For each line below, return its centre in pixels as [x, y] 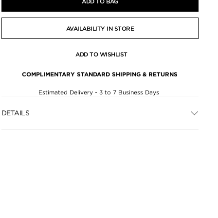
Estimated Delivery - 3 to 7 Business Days [100, 92]
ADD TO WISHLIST [101, 54]
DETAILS [15, 113]
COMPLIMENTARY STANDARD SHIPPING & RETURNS [100, 74]
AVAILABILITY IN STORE [100, 28]
